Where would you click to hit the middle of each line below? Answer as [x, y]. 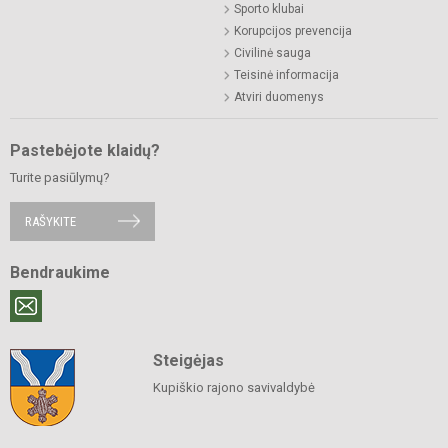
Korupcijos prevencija [293, 30]
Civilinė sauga [272, 52]
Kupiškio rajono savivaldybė [233, 387]
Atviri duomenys [279, 96]
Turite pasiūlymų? [60, 177]
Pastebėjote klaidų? [85, 150]
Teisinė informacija [286, 74]
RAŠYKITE [50, 221]
